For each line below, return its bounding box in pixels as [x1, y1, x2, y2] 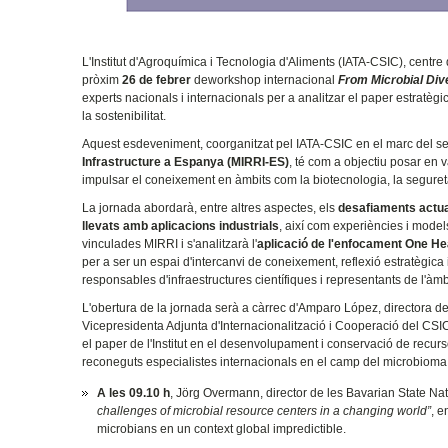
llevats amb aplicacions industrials [82, 218, 280, 233]
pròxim [82, 72, 123, 87]
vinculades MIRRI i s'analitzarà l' [82, 236, 258, 251]
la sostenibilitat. [82, 108, 167, 123]
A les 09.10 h [97, 385, 171, 400]
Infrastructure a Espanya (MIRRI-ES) [82, 154, 290, 169]
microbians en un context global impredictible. [97, 421, 347, 436]
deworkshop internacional [191, 72, 339, 87]
